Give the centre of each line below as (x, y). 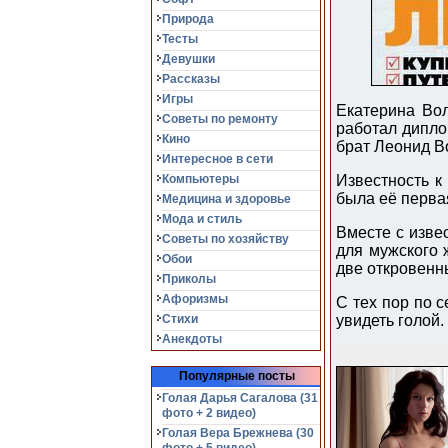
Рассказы (191, 79)
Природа (188, 19)
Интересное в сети (217, 159)
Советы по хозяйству (225, 239)
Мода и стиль (202, 219)
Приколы (189, 279)
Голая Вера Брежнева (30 (238, 433)
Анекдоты (192, 339)
